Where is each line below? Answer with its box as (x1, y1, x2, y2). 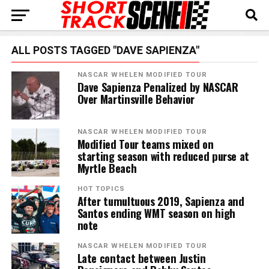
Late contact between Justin (77, 250, 206, 266)
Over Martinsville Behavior (77, 91, 195, 107)
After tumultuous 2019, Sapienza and (77, 193, 244, 209)
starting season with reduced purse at (77, 148, 249, 164)
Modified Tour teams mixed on (77, 136, 214, 152)
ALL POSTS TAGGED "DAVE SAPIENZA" (11, 44, 199, 56)
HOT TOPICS (77, 185, 125, 193)
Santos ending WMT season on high (77, 205, 235, 221)
